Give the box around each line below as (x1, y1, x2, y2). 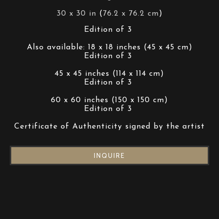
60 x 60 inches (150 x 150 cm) (51, 96, 168, 104)
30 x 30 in (56, 10, 96, 18)
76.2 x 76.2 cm (102, 10, 159, 18)
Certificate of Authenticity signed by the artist (14, 123, 205, 131)
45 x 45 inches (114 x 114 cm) (55, 70, 164, 78)
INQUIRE (94, 152, 125, 159)
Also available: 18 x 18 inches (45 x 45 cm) (26, 44, 193, 51)
